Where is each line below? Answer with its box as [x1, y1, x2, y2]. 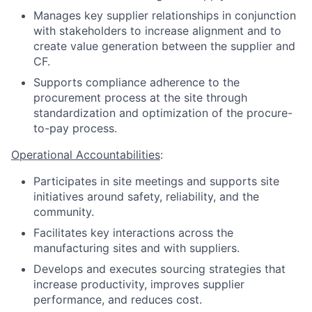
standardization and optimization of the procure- [33, 106, 292, 120]
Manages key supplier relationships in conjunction [33, 8, 296, 22]
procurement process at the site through [33, 91, 247, 104]
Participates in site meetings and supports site [33, 174, 279, 188]
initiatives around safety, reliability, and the [33, 189, 259, 203]
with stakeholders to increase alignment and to [33, 24, 281, 38]
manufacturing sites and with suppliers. [33, 241, 240, 255]
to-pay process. [33, 121, 117, 135]
